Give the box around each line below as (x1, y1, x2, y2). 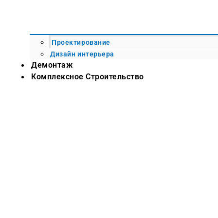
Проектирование (52, 38, 110, 46)
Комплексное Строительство (31, 72, 144, 81)
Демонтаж (31, 60, 73, 70)
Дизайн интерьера (50, 50, 114, 58)
